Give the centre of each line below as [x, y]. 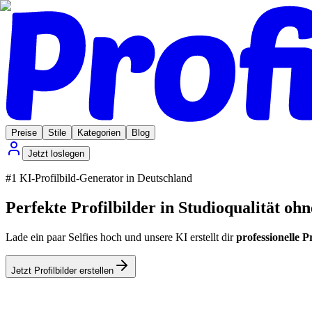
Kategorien [99, 132]
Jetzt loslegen [56, 153]
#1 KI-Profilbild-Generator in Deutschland [99, 178]
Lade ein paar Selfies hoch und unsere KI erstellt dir [119, 237]
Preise [24, 132]
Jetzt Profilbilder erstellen [62, 270]
